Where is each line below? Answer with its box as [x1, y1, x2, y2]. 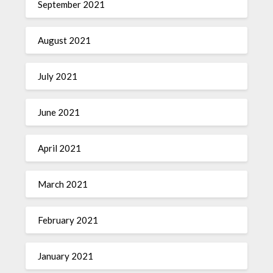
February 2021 [38, 214, 99, 225]
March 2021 [38, 179, 88, 190]
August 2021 [38, 35, 91, 46]
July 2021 [38, 71, 78, 82]
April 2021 [38, 143, 82, 154]
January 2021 [38, 250, 94, 261]
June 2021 [38, 107, 80, 118]
